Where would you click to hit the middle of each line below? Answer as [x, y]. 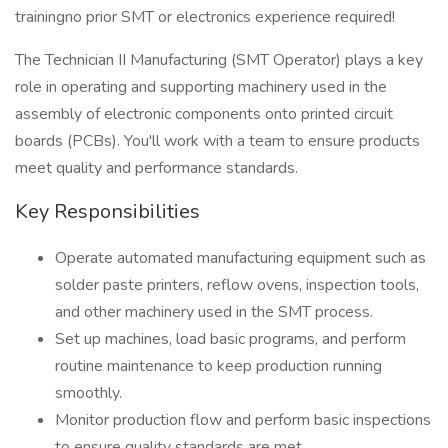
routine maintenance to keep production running [218, 366]
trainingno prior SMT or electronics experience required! [205, 17]
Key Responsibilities [107, 211]
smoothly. [88, 393]
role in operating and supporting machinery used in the [201, 87]
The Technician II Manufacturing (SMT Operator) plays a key [219, 60]
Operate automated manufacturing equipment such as [240, 258]
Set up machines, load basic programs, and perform [230, 339]
